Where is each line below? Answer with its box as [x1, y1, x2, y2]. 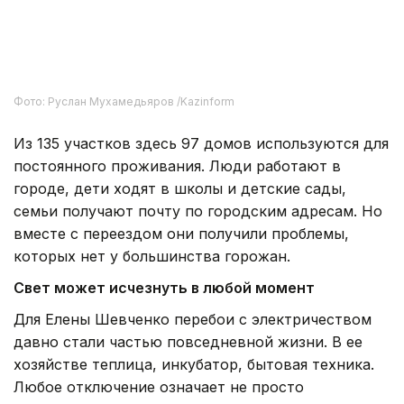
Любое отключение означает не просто [14, 378, 304, 397]
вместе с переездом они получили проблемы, [14, 225, 349, 243]
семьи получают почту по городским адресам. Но [14, 202, 382, 221]
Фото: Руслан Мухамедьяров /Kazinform [14, 95, 234, 109]
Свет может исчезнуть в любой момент [14, 279, 315, 298]
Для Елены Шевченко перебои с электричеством [14, 310, 372, 329]
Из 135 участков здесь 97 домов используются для [14, 134, 389, 153]
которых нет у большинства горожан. [14, 247, 290, 266]
